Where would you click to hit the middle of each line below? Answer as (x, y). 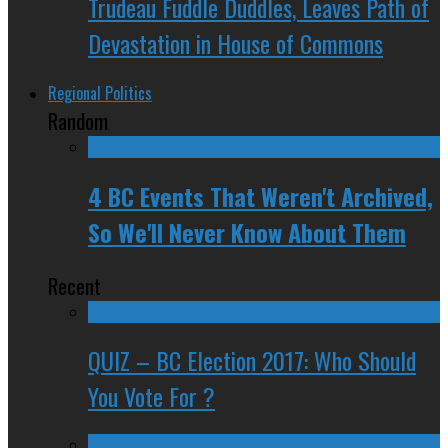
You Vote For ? (151, 396)
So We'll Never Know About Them (247, 231)
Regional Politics (100, 92)
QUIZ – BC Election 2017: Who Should (252, 360)
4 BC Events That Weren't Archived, (260, 195)
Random (78, 120)
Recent (74, 285)
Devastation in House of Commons (235, 42)
